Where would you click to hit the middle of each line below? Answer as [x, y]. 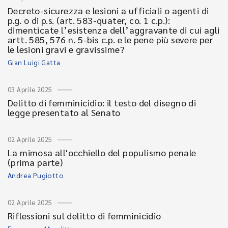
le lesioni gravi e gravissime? [66, 49]
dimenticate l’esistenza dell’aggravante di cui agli [114, 30]
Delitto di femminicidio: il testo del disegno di [102, 103]
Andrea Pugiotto [36, 175]
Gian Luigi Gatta [34, 62]
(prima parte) [35, 162]
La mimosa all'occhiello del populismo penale [102, 152]
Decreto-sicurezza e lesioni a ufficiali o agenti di [108, 10]
